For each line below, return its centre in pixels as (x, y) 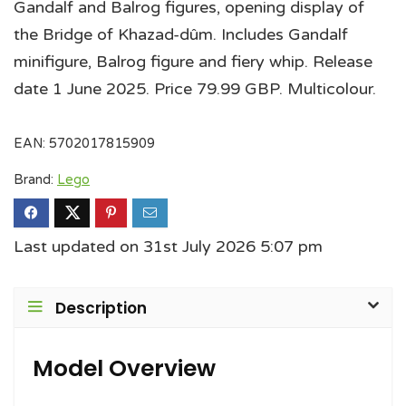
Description (101, 309)
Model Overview (124, 369)
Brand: (35, 180)
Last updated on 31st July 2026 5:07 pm (168, 247)
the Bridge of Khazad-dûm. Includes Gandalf (181, 35)
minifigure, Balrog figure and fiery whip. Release (193, 62)
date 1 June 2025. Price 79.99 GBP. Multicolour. (195, 89)
